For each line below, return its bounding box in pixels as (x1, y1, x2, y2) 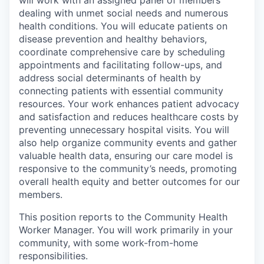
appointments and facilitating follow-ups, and (19, 59, 222, 71)
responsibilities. (19, 250, 88, 262)
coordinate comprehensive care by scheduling (19, 46, 225, 58)
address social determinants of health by (19, 72, 201, 84)
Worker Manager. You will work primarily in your (19, 224, 233, 236)
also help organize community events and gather (19, 137, 237, 148)
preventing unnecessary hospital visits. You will (19, 124, 229, 136)
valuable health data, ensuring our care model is (19, 150, 233, 161)
